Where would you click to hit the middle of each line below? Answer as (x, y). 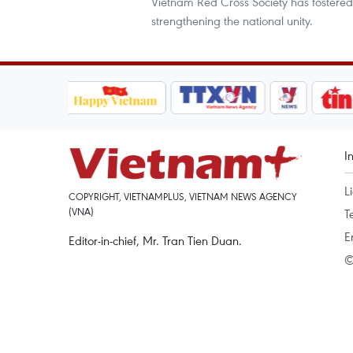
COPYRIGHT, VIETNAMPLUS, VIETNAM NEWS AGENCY (183, 196)
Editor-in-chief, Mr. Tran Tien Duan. (155, 240)
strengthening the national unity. (232, 20)
